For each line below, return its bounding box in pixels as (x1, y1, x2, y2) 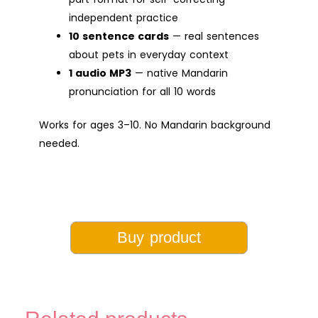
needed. (39, 136, 79, 150)
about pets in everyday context (69, 47, 229, 62)
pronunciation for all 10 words (69, 84, 216, 99)
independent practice (69, 10, 178, 25)
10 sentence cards (69, 28, 169, 43)
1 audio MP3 (69, 65, 131, 80)
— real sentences (169, 28, 259, 43)
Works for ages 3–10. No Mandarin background (39, 117, 270, 132)
